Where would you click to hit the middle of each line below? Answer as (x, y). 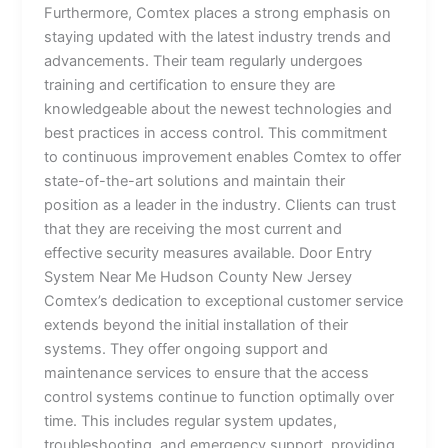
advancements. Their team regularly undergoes (204, 60)
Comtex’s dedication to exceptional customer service (224, 300)
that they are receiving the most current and (193, 228)
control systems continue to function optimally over (219, 396)
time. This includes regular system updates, (191, 420)
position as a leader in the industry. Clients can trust (220, 204)
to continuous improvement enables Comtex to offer (223, 156)
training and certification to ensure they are (190, 84)
